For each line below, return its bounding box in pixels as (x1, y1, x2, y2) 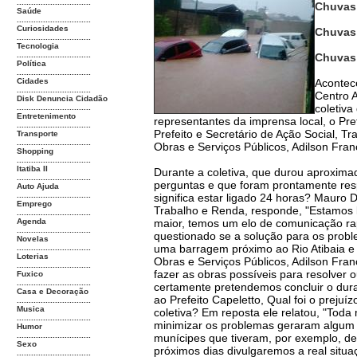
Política (17, 59, 46, 68)
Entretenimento (17, 112, 76, 120)
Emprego (17, 199, 52, 208)
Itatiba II (17, 164, 48, 173)
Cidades (17, 76, 49, 85)
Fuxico (17, 269, 43, 278)
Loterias (17, 252, 49, 261)
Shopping (17, 147, 53, 155)
